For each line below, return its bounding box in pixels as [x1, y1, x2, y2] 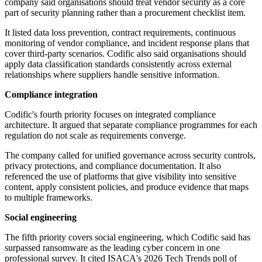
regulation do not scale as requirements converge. [5, 130, 186, 141]
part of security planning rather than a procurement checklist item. [5, 8, 246, 18]
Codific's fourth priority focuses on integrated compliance [5, 109, 216, 120]
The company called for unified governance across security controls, [5, 150, 256, 161]
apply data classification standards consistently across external [5, 59, 232, 70]
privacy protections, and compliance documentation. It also [5, 161, 221, 171]
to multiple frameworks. [5, 192, 92, 203]
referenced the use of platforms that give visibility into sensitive [5, 171, 236, 182]
